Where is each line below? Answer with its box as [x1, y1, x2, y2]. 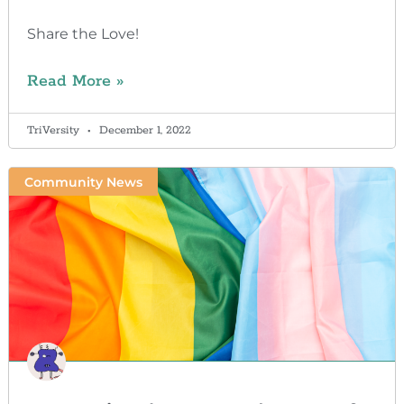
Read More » [26, 71, 124, 92]
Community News [23, 173, 142, 190]
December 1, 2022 [95, 124, 191, 138]
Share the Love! [26, 25, 139, 43]
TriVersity [26, 124, 83, 138]
